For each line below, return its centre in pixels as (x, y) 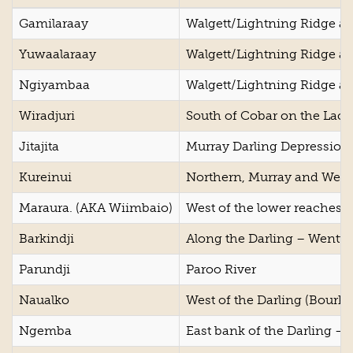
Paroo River (221, 269)
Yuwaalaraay (58, 54)
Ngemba (45, 331)
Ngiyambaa (54, 85)
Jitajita (39, 147)
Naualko (44, 300)
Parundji (45, 269)
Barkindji (46, 239)
